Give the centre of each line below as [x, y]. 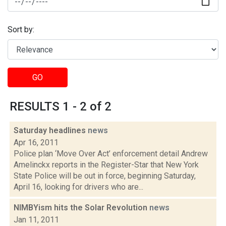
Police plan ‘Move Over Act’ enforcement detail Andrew [111, 154]
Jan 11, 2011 [36, 220]
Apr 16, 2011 [36, 143]
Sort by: [21, 30]
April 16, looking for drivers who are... [78, 187]
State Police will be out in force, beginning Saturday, [105, 176]
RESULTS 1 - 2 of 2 [61, 106]
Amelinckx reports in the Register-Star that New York [106, 165]
